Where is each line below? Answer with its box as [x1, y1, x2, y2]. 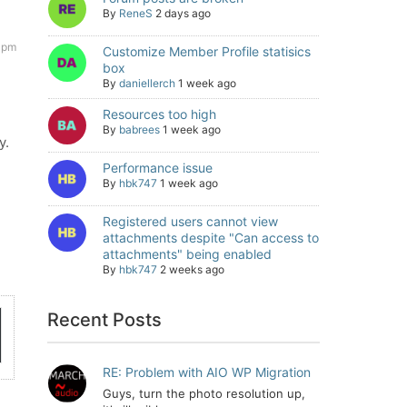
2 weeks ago [160, 263, 224, 276]
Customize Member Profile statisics [103, 44, 311, 59]
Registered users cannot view [103, 213, 278, 229]
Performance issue [103, 160, 213, 175]
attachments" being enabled [103, 246, 272, 262]
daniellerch [119, 76, 175, 90]
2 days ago [155, 6, 211, 20]
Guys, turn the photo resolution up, [103, 386, 305, 401]
